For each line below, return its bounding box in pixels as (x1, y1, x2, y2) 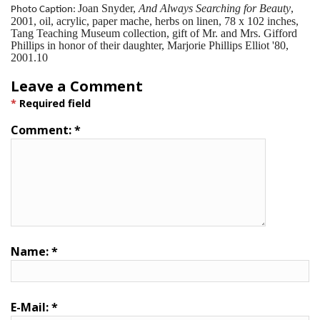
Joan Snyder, (78, 1, 139, 14)
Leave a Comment (11, 76, 143, 96)
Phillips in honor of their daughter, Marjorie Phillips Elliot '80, (11, 39, 289, 51)
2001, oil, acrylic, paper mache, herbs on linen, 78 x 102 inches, (11, 14, 299, 27)
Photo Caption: (11, 4, 78, 15)
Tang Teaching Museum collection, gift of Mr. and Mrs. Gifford (11, 26, 297, 39)
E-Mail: (11, 299, 51, 315)
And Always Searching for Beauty (139, 1, 291, 14)
